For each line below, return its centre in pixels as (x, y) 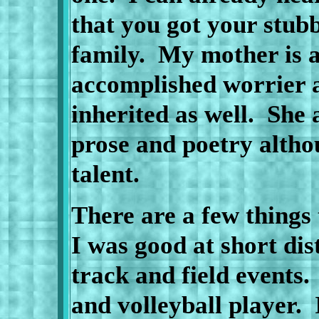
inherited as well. (162, 114)
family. (108, 54)
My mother (211, 54)
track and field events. (190, 275)
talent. (108, 174)
